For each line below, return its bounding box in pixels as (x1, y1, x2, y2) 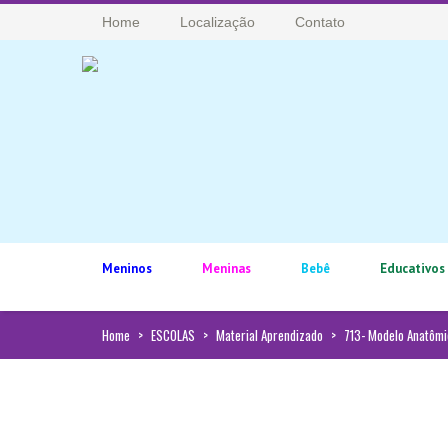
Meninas (202, 260, 251, 277)
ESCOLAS (151, 325, 195, 345)
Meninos (102, 260, 152, 277)
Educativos (380, 260, 445, 277)
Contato (295, 14, 345, 30)
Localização (180, 14, 255, 30)
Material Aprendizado (216, 325, 323, 345)
